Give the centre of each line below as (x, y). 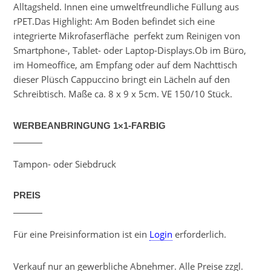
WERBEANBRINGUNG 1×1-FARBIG (90, 126)
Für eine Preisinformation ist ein (81, 234)
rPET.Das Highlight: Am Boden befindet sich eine (114, 21)
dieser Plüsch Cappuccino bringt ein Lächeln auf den (122, 80)
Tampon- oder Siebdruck (65, 164)
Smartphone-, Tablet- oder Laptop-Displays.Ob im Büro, (130, 51)
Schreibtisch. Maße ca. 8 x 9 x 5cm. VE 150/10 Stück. (123, 94)
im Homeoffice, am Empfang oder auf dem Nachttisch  (126, 65)
